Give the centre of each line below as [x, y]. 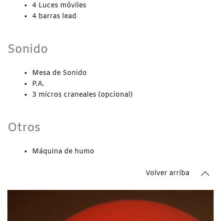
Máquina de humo [63, 151]
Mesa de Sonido [59, 73]
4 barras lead [54, 16]
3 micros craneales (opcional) [82, 95]
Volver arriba [167, 174]
